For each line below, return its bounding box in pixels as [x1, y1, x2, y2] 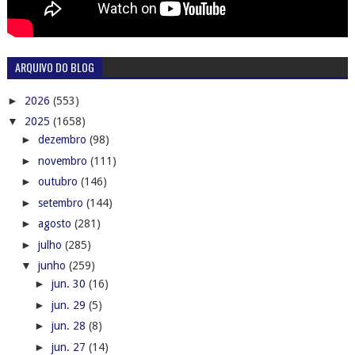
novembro [37, 154, 90, 167]
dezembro [37, 133, 90, 147]
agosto [37, 217, 74, 231]
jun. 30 [51, 277, 89, 291]
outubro [37, 175, 81, 189]
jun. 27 [51, 340, 89, 353]
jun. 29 [51, 298, 89, 311]
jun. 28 [51, 319, 89, 333]
